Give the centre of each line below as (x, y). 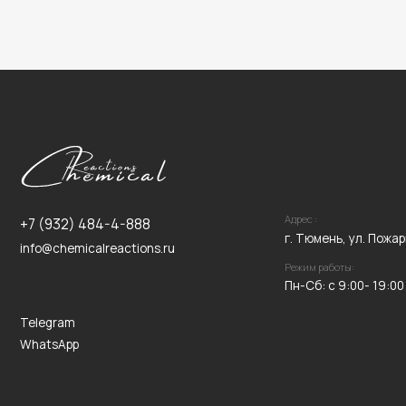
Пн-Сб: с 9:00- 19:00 (307, 125)
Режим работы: (285, 108)
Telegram (43, 157)
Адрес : (268, 65)
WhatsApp (44, 176)
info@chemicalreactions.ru (87, 91)
